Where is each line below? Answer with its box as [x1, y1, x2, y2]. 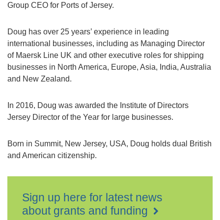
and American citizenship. [7, 151, 97, 160]
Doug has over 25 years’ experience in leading [7, 27, 169, 36]
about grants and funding [22, 204, 151, 217]
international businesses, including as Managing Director [7, 39, 205, 48]
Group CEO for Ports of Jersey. [7, 1, 114, 9]
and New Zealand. [7, 75, 72, 83]
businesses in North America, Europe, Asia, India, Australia [7, 63, 211, 71]
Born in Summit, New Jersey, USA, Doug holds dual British [7, 139, 212, 148]
